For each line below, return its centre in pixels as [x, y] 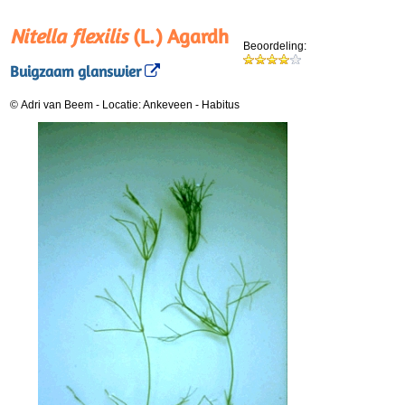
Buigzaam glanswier [75, 72]
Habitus [221, 105]
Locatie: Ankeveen [149, 105]
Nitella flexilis [69, 36]
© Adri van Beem [52, 105]
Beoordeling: [275, 46]
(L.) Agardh [178, 36]
